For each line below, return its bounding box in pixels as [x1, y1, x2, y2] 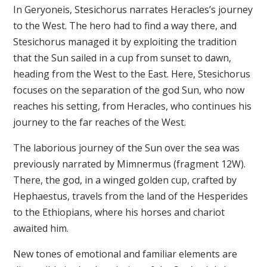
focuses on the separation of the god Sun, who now [13, 83, 244, 97]
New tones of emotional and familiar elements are [13, 247, 237, 261]
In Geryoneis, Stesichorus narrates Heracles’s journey [13, 3, 253, 17]
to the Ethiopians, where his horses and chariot [13, 206, 225, 219]
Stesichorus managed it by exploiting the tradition [13, 35, 237, 49]
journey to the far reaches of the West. [13, 116, 186, 129]
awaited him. [13, 222, 69, 235]
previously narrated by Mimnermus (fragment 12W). [13, 157, 246, 171]
